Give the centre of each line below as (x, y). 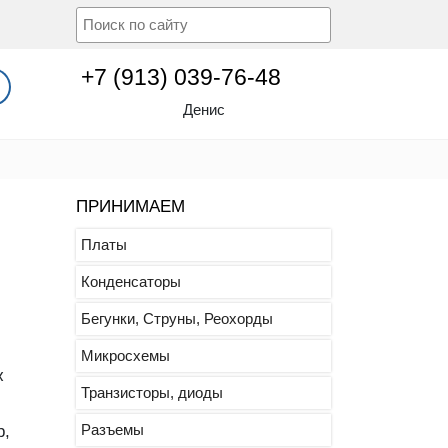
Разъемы (112, 429)
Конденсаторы (131, 281)
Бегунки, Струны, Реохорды (177, 318)
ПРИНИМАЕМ (130, 206)
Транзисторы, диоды (152, 392)
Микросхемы (125, 355)
